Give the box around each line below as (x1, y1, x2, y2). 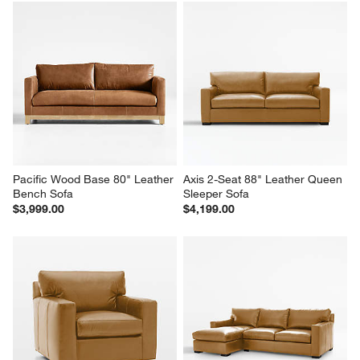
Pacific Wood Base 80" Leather (13, 171, 178, 186)
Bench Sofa (13, 186, 74, 201)
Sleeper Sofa (183, 186, 249, 201)
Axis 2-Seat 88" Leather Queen (183, 171, 346, 186)
